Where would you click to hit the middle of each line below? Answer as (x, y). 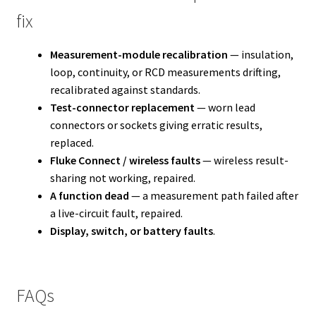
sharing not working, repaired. (122, 177)
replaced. (72, 142)
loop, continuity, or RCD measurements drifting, (165, 72)
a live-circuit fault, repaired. (116, 213)
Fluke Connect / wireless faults (125, 160)
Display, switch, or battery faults (131, 230)
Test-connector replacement (122, 107)
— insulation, (260, 54)
